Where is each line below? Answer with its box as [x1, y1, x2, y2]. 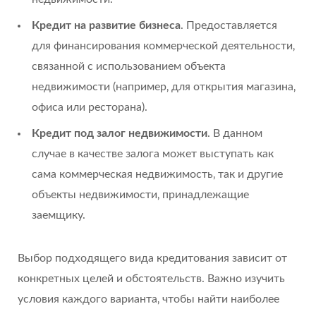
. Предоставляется [181, 20, 277, 31]
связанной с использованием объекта [32, 61, 226, 72]
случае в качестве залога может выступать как [32, 148, 274, 159]
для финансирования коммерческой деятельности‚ [32, 40, 295, 51]
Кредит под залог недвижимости [32, 128, 207, 139]
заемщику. [32, 209, 85, 221]
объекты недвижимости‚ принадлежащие [32, 189, 249, 200]
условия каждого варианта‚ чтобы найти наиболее [18, 293, 279, 305]
